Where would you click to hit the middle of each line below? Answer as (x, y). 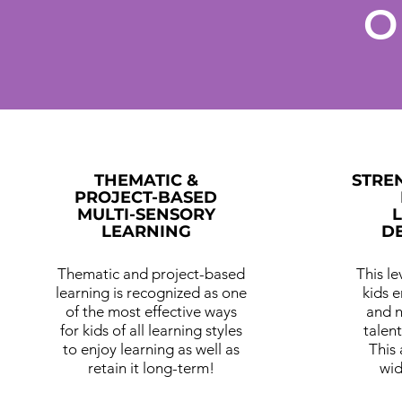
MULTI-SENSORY (146, 214)
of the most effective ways (152, 311)
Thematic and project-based (152, 273)
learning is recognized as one (152, 292)
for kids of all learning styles (152, 330)
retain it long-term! (152, 367)
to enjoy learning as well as (152, 349)
